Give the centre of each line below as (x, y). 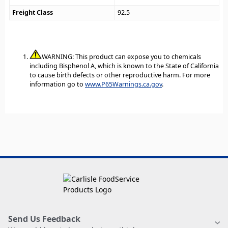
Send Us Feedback (44, 219)
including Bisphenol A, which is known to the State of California (124, 66)
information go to (57, 84)
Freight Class (33, 13)
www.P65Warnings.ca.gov (123, 84)
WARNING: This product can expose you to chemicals (121, 56)
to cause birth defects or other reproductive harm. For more (120, 75)
